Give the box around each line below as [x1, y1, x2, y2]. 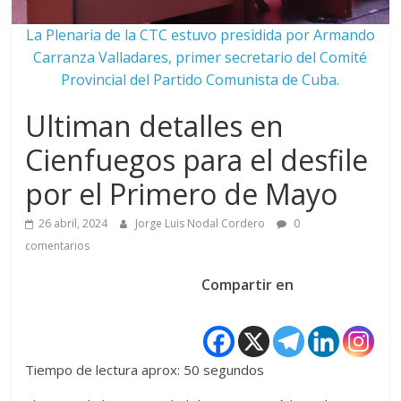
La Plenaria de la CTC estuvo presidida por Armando [25, 25, 375, 45]
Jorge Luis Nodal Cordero [135, 216, 269, 231]
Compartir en [200, 275, 294, 294]
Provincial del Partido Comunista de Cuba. [61, 70, 340, 90]
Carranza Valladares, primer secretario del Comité [33, 47, 368, 67]
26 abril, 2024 [38, 216, 108, 231]
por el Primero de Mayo [25, 175, 338, 213]
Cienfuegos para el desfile [25, 141, 369, 179]
